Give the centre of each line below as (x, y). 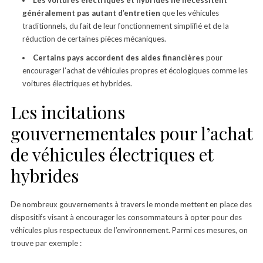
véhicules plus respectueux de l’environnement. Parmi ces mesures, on (129, 230)
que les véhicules (189, 13)
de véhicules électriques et (112, 154)
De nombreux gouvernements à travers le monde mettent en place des (131, 204)
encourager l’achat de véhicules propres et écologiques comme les (135, 70)
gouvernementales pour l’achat (131, 133)
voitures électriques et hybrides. (77, 83)
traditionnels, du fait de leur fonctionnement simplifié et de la (125, 26)
